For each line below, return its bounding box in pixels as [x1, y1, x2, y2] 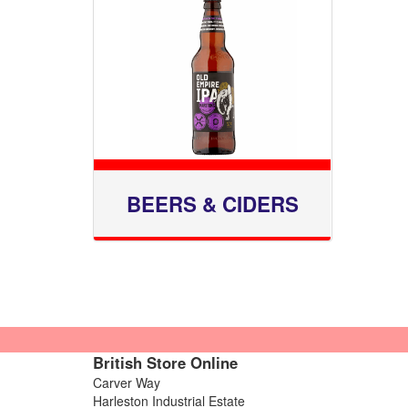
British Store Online [93, 352, 238, 374]
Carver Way [93, 373, 160, 393]
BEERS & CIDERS [126, 189, 299, 219]
